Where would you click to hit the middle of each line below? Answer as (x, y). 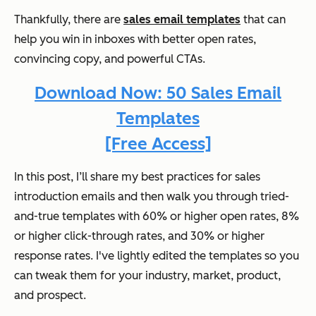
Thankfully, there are (69, 19)
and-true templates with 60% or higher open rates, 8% (157, 216)
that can (263, 19)
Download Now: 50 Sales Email (158, 93)
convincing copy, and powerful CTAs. (110, 59)
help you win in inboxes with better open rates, (135, 39)
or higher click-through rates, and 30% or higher (139, 236)
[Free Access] (158, 143)
